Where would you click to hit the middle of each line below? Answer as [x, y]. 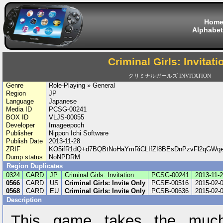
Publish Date [24, 141]
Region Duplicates [35, 166]
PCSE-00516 [170, 183]
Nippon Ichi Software [79, 133]
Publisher [19, 133]
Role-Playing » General [82, 85]
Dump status [24, 157]
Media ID [19, 109]
